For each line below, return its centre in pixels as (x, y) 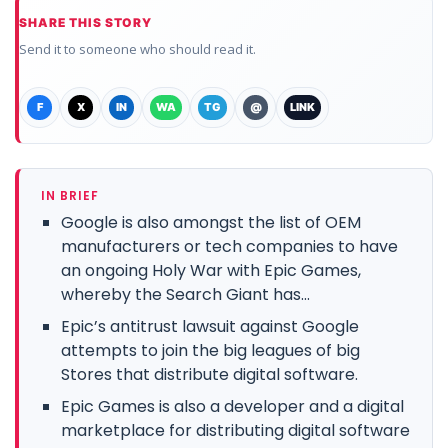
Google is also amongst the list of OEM (211, 222)
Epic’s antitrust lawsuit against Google (210, 326)
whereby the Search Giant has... (185, 294)
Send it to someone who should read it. (137, 48)
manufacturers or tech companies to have (229, 246)
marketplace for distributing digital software (235, 430)
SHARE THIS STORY (86, 22)
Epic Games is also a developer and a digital (232, 406)
